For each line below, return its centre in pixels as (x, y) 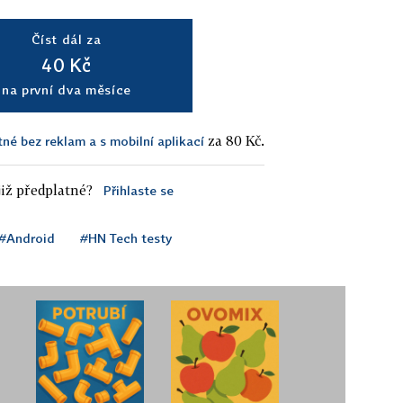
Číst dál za (67, 39)
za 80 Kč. (234, 140)
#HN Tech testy (126, 237)
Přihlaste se (138, 190)
